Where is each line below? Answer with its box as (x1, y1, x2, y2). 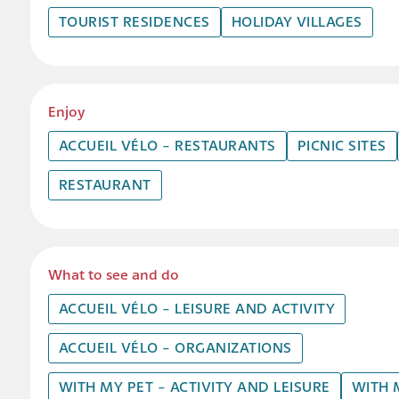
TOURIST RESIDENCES (58, 12, 210, 30)
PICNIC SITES (297, 136, 387, 154)
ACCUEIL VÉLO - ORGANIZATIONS (58, 338, 292, 356)
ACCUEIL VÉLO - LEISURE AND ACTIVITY (58, 299, 336, 317)
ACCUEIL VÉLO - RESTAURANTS (58, 136, 276, 154)
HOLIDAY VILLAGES (231, 12, 362, 30)
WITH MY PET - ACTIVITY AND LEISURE (58, 378, 330, 395)
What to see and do (47, 265, 179, 283)
